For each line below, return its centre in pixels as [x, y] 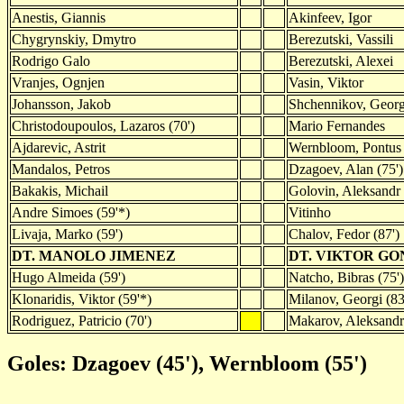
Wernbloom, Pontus [345, 147]
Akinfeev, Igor [330, 17]
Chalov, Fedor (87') [344, 234]
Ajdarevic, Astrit [59, 147]
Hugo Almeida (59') [69, 277]
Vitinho [310, 212]
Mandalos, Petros [61, 169]
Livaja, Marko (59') [67, 234]
